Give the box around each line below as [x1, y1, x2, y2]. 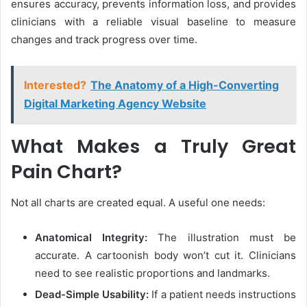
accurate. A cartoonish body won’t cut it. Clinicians [35, 248, 296, 262]
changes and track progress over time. [11, 33, 197, 47]
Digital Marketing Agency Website [24, 97, 206, 111]
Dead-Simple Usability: [35, 287, 149, 301]
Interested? [24, 78, 86, 93]
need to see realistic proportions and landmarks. [35, 266, 270, 280]
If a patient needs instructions [149, 287, 297, 301]
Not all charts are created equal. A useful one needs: [11, 195, 265, 209]
